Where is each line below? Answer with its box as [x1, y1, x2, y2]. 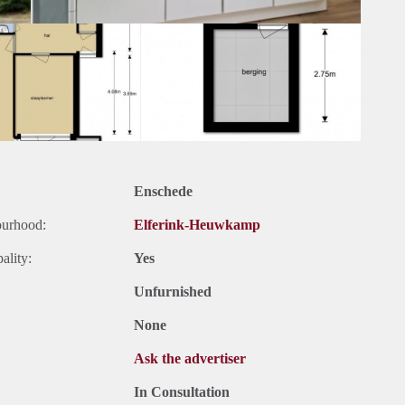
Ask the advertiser [134, 351, 246, 367]
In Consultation [134, 384, 230, 400]
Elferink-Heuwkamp [134, 217, 260, 233]
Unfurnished [134, 284, 212, 300]
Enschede [134, 184, 193, 200]
